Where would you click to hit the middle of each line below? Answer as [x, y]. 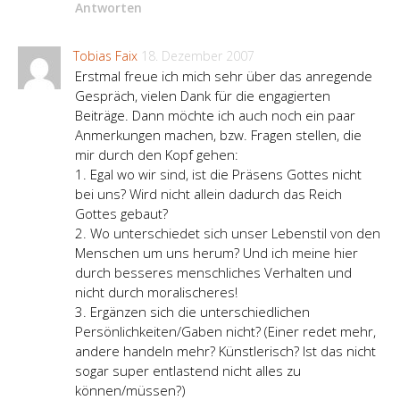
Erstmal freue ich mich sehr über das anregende [224, 75]
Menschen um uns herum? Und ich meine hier [217, 252]
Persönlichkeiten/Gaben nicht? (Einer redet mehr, [225, 331]
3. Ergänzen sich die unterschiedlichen [192, 311]
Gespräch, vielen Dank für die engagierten [203, 95]
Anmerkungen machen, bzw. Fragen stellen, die [218, 134]
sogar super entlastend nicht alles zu [188, 370]
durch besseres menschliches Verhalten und [213, 272]
